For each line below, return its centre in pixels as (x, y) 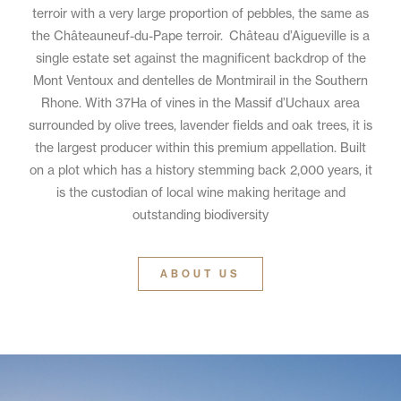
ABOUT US (200, 273)
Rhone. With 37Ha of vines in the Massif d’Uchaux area (200, 102)
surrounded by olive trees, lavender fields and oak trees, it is (200, 125)
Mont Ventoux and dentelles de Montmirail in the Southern (200, 80)
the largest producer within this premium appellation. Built (200, 147)
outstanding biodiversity (200, 214)
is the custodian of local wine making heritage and (200, 192)
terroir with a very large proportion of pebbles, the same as (200, 13)
